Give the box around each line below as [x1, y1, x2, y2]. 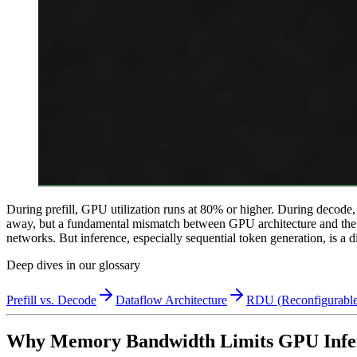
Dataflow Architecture [116, 292, 227, 307]
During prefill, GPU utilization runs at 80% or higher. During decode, [6, 202, 355, 216]
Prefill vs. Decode [6, 292, 96, 307]
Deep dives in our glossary [6, 257, 140, 272]
